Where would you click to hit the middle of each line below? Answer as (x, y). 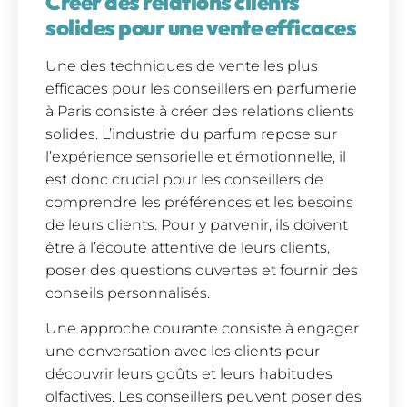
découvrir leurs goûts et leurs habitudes (189, 374)
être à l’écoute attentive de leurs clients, (188, 247)
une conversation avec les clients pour (183, 352)
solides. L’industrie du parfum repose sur (191, 134)
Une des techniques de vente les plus (182, 65)
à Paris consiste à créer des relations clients (200, 111)
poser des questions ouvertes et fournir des (202, 270)
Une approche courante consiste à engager (202, 329)
